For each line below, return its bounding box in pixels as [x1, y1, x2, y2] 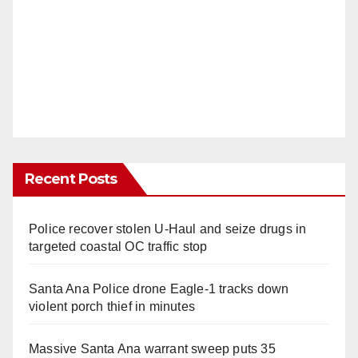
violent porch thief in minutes [29, 299, 195, 313]
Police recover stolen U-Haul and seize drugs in [29, 221, 307, 236]
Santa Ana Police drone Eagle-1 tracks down [29, 281, 289, 296]
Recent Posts [25, 169, 117, 188]
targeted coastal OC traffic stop [29, 239, 208, 253]
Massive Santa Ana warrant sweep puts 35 [29, 341, 276, 356]
